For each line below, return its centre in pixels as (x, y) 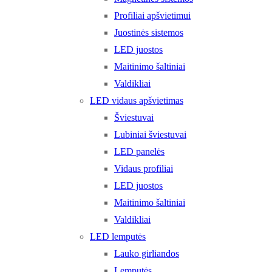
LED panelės (139, 151)
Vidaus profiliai (144, 168)
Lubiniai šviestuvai (150, 134)
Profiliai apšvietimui (152, 15)
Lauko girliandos (147, 253)
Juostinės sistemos (149, 32)
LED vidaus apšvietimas (137, 100)
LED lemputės (118, 236)
